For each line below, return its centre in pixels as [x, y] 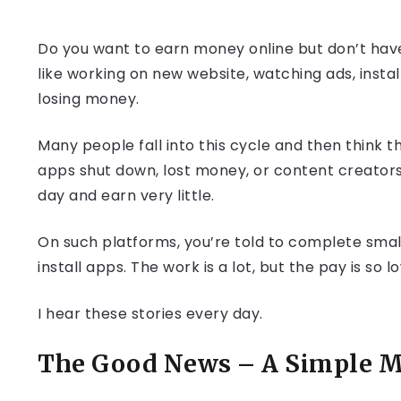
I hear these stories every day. [150, 314]
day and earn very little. [126, 196]
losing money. [89, 99]
